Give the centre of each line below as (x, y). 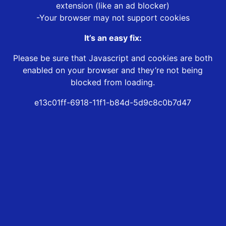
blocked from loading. (113, 82)
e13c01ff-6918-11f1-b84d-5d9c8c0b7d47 (113, 103)
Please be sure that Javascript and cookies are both (113, 58)
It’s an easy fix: (113, 38)
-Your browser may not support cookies (113, 18)
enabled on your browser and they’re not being (113, 70)
